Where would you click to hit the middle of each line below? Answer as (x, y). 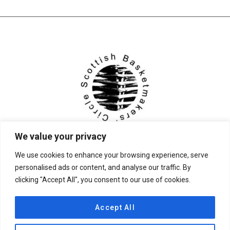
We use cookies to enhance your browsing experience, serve (112, 155)
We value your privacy (61, 136)
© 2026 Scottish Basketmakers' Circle (90, 200)
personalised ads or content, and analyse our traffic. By (103, 167)
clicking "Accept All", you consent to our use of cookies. (103, 179)
